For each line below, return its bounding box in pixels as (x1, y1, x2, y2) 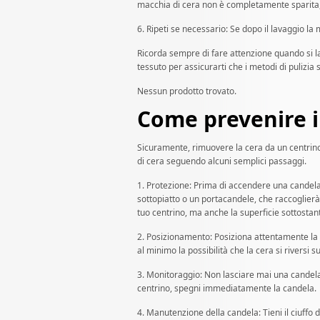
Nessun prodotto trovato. (137, 85, 236, 98)
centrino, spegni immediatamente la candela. (137, 282, 316, 295)
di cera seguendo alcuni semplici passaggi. (137, 155, 306, 168)
